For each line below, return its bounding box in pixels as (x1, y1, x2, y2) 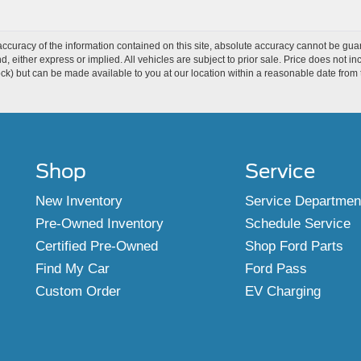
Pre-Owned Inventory (35, 216, 164, 231)
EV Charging (244, 284, 321, 299)
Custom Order (35, 284, 121, 299)
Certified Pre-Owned (35, 239, 158, 254)
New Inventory (35, 193, 122, 209)
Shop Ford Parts (244, 239, 343, 254)
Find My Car (35, 261, 110, 276)
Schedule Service (244, 216, 351, 231)
